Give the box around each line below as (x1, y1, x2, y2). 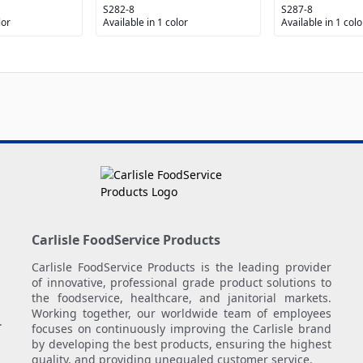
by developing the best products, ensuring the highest (32, 336, 331, 352)
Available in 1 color (103, 15, 188, 29)
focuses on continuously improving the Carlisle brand (32, 321, 331, 337)
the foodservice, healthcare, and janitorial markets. (32, 290, 331, 306)
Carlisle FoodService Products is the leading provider (32, 259, 331, 275)
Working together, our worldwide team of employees (32, 305, 331, 322)
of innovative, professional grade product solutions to (32, 275, 331, 291)
